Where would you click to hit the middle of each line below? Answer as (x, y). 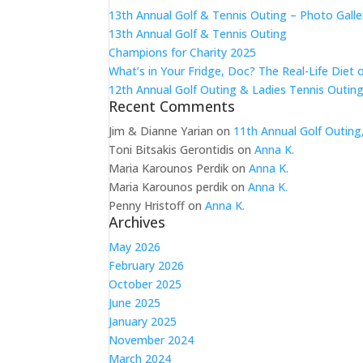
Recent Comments (172, 106)
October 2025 (145, 284)
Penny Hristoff (147, 205)
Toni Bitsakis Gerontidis (172, 149)
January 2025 (143, 321)
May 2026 (135, 247)
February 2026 (147, 265)
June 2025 (135, 303)
